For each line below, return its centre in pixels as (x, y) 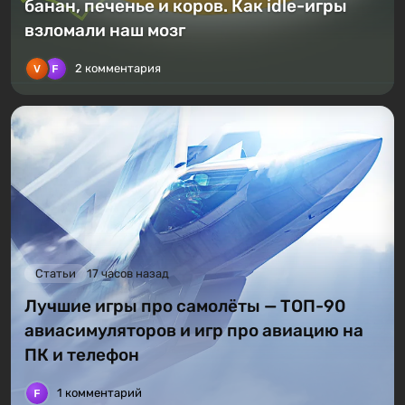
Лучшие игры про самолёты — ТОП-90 (185, 306)
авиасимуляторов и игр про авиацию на (194, 330)
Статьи (56, 273)
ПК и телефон (82, 354)
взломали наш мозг (105, 31)
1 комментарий (99, 392)
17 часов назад (128, 273)
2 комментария (118, 69)
